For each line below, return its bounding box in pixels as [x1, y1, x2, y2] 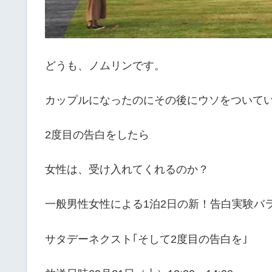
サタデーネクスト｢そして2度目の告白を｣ [45, 233, 248, 245]
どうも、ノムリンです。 [45, 59, 165, 72]
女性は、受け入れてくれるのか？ [45, 163, 209, 176]
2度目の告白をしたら [45, 129, 149, 141]
